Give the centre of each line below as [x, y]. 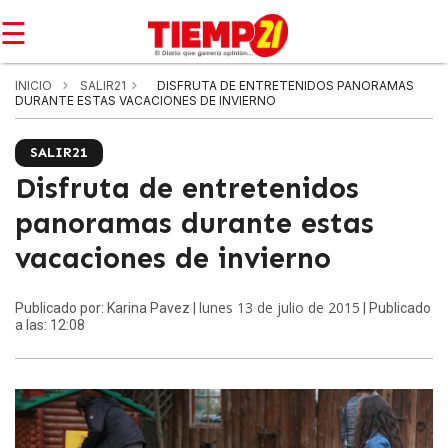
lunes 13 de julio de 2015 [279, 307]
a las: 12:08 [50, 325]
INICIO [33, 85]
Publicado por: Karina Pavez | [107, 308]
